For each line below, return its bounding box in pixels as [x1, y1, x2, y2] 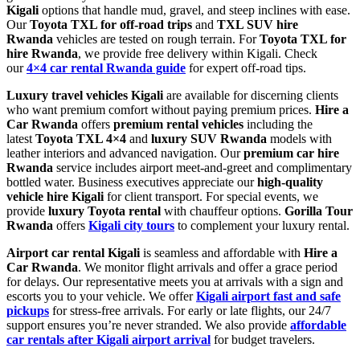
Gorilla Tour [284, 203, 353, 218]
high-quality [257, 174, 323, 189]
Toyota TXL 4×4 [35, 131, 126, 145]
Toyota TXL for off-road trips [30, 17, 192, 31]
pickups [6, 303, 49, 317]
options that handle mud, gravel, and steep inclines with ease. [39, 2, 350, 17]
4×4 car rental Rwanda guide [27, 60, 186, 75]
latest [6, 131, 35, 145]
